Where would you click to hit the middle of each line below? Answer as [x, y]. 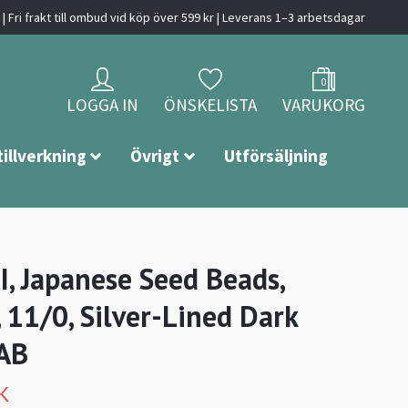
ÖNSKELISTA [210, 105]
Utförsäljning [276, 156]
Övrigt [155, 156]
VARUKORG [324, 105]
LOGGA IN [102, 105]
